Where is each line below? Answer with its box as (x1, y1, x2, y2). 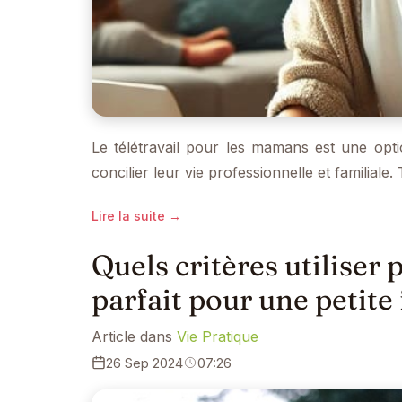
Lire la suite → (92, 208, 181, 224)
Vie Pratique (177, 327, 258, 345)
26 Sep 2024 (106, 354, 183, 371)
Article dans (92, 327, 177, 345)
